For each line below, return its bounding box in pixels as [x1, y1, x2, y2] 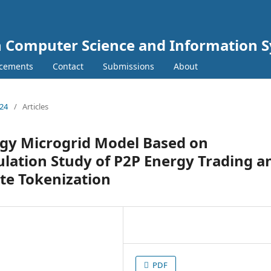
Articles [22, 100, 48, 112]
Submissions [103, 60, 154, 72]
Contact [53, 60, 83, 72]
